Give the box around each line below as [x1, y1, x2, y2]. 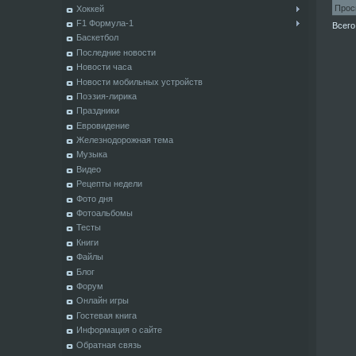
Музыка [75, 149, 107, 160]
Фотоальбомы [75, 208, 133, 219]
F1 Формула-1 [75, 17, 133, 28]
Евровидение [75, 120, 130, 130]
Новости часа [75, 62, 132, 72]
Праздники [75, 106, 119, 116]
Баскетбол [75, 33, 118, 43]
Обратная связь [75, 339, 141, 350]
